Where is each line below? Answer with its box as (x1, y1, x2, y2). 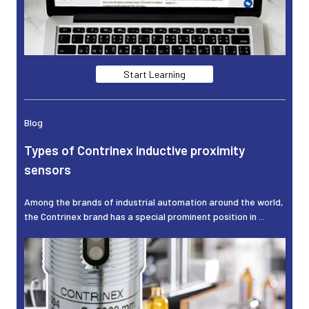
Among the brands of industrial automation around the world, (23, 195, 283, 208)
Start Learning (123, 68, 186, 80)
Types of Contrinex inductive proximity (23, 142, 245, 159)
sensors (23, 161, 71, 178)
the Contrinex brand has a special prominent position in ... (23, 210, 265, 222)
